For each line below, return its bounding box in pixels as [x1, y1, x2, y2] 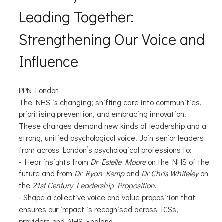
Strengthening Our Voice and [18, 29, 205, 49]
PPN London [18, 85, 59, 96]
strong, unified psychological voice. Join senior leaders [18, 132, 204, 143]
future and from [18, 168, 74, 179]
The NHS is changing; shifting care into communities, [18, 97, 202, 108]
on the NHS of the [145, 156, 209, 167]
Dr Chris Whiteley [141, 168, 198, 179]
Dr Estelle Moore [90, 156, 146, 167]
